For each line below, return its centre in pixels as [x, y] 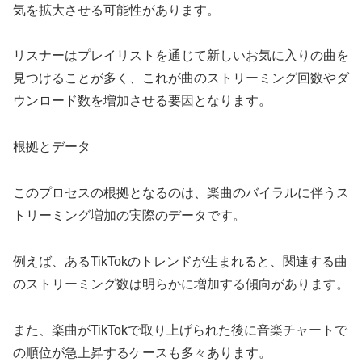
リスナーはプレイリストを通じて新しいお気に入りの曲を [181, 56]
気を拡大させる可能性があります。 [116, 10]
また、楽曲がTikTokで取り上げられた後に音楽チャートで [180, 330]
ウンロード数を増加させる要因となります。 [142, 101]
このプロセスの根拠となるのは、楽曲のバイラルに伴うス [181, 192]
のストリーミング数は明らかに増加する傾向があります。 [181, 284]
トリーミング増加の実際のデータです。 [129, 215]
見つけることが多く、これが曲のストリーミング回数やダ [181, 78]
